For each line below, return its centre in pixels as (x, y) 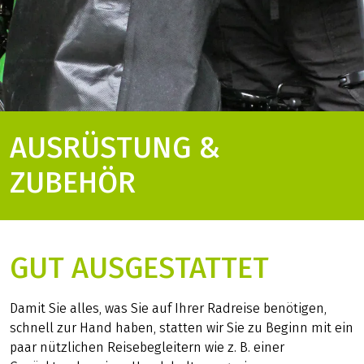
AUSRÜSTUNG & (116, 147)
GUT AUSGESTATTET (139, 269)
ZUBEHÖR (73, 182)
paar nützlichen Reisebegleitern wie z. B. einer (147, 348)
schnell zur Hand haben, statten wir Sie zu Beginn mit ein (182, 328)
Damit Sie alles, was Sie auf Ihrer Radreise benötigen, (168, 309)
